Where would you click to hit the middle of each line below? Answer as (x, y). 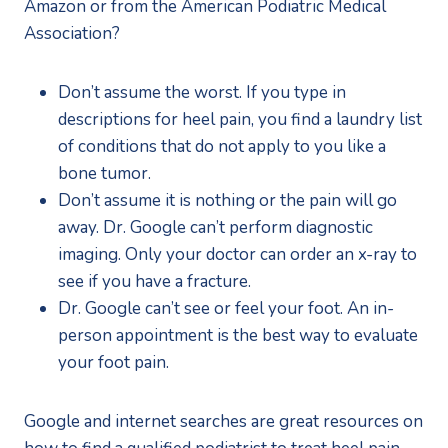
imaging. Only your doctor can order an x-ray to (237, 254)
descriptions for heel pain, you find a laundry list (240, 119)
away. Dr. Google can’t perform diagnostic (215, 227)
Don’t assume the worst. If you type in (202, 92)
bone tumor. (104, 173)
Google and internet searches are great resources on (223, 421)
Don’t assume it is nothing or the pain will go (227, 200)
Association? (72, 33)
